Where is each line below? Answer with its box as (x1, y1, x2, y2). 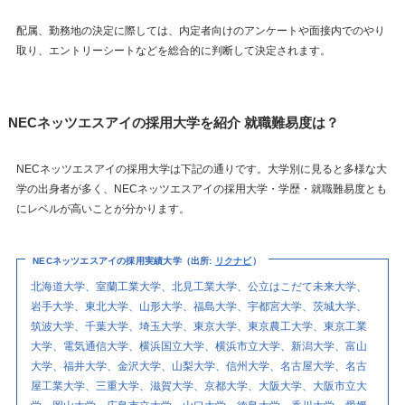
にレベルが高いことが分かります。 (15, 202, 190, 215)
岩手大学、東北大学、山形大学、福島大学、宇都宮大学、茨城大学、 (31, 299, 368, 313)
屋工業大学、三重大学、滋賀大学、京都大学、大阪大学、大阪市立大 (31, 379, 368, 392)
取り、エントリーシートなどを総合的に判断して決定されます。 (15, 43, 331, 57)
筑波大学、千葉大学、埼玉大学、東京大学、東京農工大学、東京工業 (31, 319, 368, 333)
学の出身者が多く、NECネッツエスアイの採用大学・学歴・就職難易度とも (15, 182, 387, 195)
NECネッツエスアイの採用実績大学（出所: (33, 255, 215, 266)
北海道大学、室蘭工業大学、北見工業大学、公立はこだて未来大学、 (31, 279, 368, 293)
